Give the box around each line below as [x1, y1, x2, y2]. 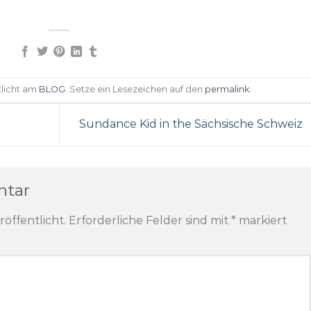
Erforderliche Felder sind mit [69, 213, 231, 227]
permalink [205, 84, 250, 95]
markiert [236, 213, 287, 227]
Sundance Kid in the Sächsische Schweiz [78, 117, 305, 131]
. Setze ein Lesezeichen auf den [65, 84, 205, 95]
